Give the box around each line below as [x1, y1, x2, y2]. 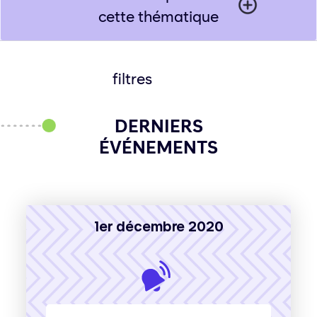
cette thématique [98, 10, 219, 25]
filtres [113, 72, 152, 88]
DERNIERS [114, 117, 203, 137]
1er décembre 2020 [93, 218, 224, 234]
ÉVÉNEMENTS [99, 139, 218, 158]
